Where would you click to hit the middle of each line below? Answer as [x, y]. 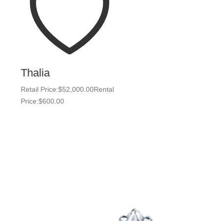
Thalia [35, 73]
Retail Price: [39, 89]
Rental [104, 89]
